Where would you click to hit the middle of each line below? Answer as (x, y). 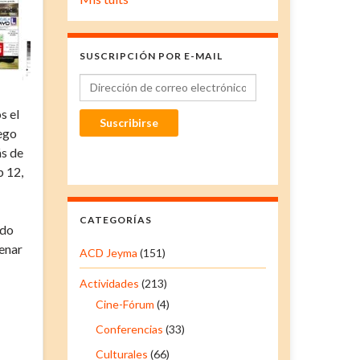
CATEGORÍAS (115, 219)
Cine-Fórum (125, 304)
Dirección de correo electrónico (164, 81)
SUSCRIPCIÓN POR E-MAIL (151, 55)
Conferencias (129, 329)
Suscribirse (129, 122)
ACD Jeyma (108, 252)
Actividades (109, 283)
